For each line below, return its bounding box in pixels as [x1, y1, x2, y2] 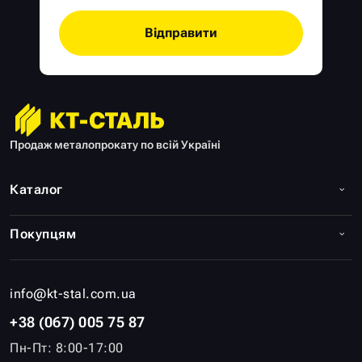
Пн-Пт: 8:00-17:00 [10, 340, 124, 356]
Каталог [10, 182, 63, 198]
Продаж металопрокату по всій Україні [10, 138, 221, 152]
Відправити [145, 25, 217, 41]
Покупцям [10, 226, 76, 242]
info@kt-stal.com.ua [10, 286, 137, 302]
